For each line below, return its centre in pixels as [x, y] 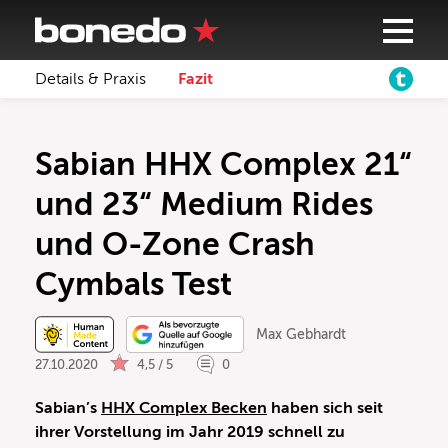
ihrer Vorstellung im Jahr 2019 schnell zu [190, 432]
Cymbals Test [133, 284]
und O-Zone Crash [175, 244]
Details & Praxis [90, 79]
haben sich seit [325, 408]
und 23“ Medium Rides [204, 204]
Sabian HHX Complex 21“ [223, 164]
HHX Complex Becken [184, 408]
